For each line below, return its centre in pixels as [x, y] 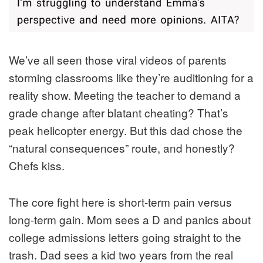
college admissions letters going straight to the [125, 237]
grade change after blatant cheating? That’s [119, 112]
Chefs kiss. [37, 165]
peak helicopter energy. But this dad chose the [126, 130]
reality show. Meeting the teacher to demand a [125, 95]
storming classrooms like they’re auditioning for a [131, 77]
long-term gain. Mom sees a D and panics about [130, 219]
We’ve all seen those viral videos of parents [118, 59]
